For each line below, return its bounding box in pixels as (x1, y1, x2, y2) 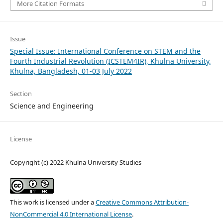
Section (9, 89, 32, 98)
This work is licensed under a (9, 197, 96, 207)
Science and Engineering (9, 101, 94, 111)
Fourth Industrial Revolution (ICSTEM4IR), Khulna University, (9, 56, 211, 66)
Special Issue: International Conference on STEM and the (9, 46, 201, 56)
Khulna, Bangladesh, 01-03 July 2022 (9, 66, 132, 76)
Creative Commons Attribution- (95, 197, 189, 207)
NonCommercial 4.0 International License (9, 209, 132, 219)
